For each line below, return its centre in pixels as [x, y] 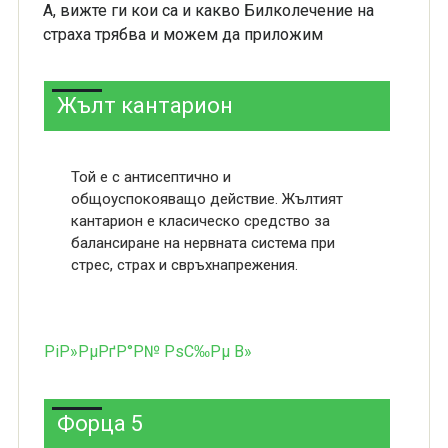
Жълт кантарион [144, 105]
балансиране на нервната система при [202, 243]
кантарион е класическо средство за [200, 221]
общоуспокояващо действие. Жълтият [206, 199]
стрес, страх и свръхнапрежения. [184, 265]
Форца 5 [99, 423]
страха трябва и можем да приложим [182, 34]
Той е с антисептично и [150, 177]
